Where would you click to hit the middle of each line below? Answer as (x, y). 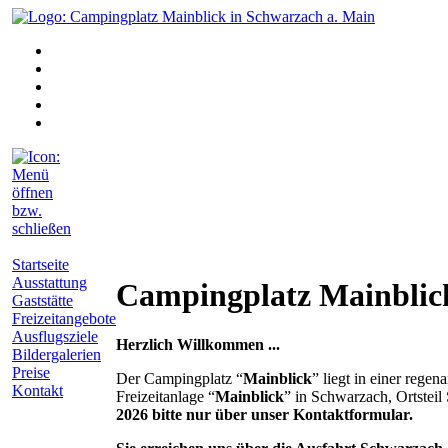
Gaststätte (42, 300)
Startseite (40, 264)
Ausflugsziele (55, 336)
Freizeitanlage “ (165, 396)
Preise (31, 372)
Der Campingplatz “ (179, 378)
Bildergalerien (56, 354)
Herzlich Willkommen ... (198, 344)
